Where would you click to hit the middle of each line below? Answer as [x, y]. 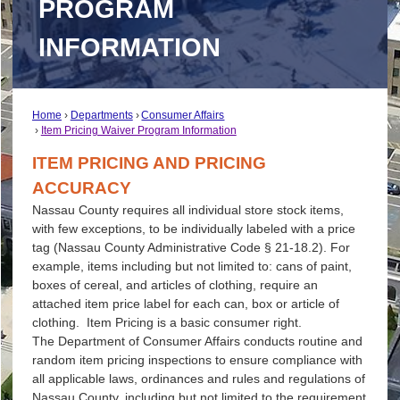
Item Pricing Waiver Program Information [138, 130]
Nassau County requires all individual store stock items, [187, 210]
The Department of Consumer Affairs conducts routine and [197, 342]
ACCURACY [81, 188]
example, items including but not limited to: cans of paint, [192, 267]
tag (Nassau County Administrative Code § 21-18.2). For [191, 248]
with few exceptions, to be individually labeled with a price [193, 229]
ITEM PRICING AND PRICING [149, 163]
